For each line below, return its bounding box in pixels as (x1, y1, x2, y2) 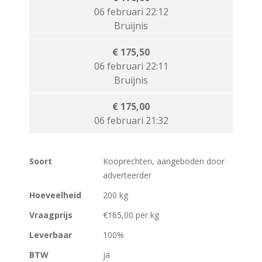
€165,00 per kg (102, 209, 159, 220)
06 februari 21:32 (94, 113, 168, 127)
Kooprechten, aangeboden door (102, 155, 225, 167)
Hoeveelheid (29, 189, 81, 201)
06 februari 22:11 (94, 59, 168, 73)
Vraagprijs (29, 209, 73, 220)
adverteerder (102, 169, 151, 181)
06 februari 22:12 (94, 5, 168, 18)
